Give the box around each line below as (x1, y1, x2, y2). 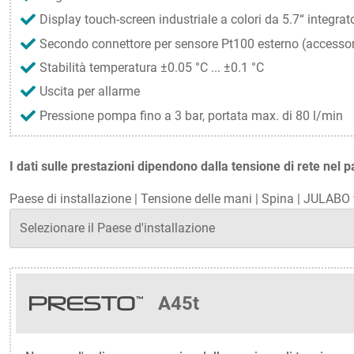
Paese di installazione (9, 190, 131, 206)
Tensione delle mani (141, 190, 252, 206)
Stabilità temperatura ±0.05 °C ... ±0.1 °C (40, 59, 264, 75)
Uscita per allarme (40, 84, 140, 100)
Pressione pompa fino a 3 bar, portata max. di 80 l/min (40, 107, 343, 123)
